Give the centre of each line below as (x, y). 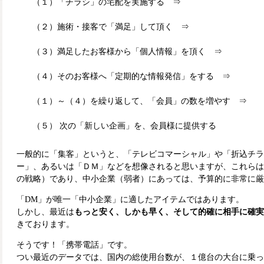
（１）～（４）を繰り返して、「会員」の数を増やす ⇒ (140, 101)
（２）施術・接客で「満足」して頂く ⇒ (115, 27)
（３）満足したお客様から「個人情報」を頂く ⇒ (127, 52)
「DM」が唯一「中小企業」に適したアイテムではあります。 (130, 199)
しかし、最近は (45, 212)
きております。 (45, 224)
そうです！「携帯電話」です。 (74, 245)
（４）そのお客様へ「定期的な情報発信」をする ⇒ (136, 76)
